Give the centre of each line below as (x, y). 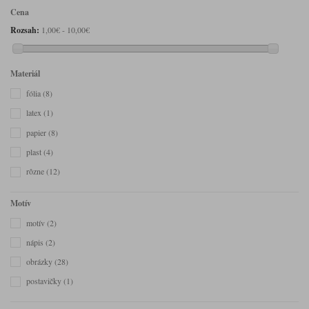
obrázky (40, 262)
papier (37, 132)
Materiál (25, 74)
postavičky (45, 281)
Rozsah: (25, 30)
